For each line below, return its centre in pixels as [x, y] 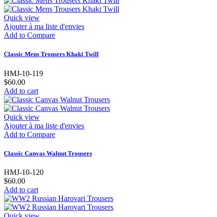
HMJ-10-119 [23, 73]
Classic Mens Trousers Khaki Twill [51, 54]
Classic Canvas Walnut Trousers [48, 153]
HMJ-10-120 [24, 172]
